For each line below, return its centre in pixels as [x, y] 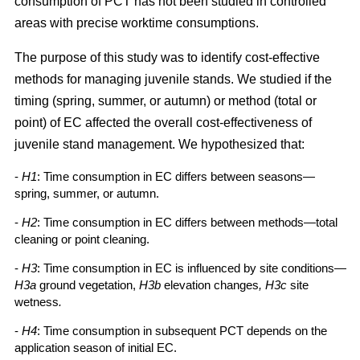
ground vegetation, [88, 285]
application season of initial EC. [96, 348]
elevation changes [211, 285]
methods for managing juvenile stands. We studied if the [173, 80]
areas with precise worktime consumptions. [137, 23]
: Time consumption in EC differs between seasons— [176, 177]
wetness [37, 302]
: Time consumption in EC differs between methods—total [187, 223]
